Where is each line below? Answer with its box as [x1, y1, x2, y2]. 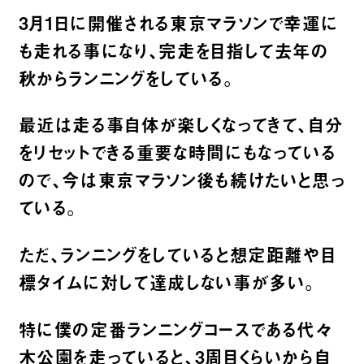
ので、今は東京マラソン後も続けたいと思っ [18, 167, 345, 193]
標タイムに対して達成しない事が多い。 [18, 269, 317, 296]
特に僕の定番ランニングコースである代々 [18, 316, 333, 343]
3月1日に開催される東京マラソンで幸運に [18, 9, 339, 36]
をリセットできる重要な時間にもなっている [18, 139, 336, 166]
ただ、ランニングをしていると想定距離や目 [18, 241, 336, 268]
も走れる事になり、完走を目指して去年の [18, 37, 329, 63]
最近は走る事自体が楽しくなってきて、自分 [18, 111, 344, 138]
